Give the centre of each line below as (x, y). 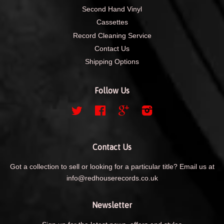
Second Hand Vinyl (112, 9)
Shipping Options (112, 62)
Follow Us (112, 90)
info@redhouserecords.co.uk (112, 178)
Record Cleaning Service (112, 35)
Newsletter (112, 205)
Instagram (168, 110)
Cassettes (112, 22)
